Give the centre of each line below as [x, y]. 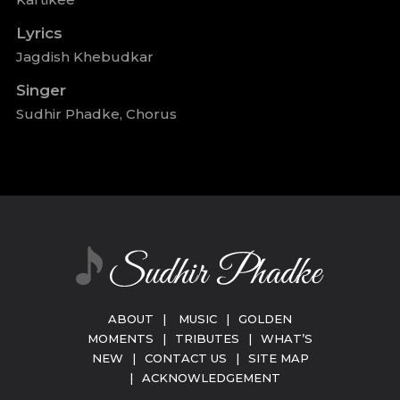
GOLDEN [265, 319]
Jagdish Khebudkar [84, 57]
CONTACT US [185, 358]
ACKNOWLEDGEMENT [211, 378]
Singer [41, 90]
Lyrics [39, 33]
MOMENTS [121, 338]
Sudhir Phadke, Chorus [96, 114]
